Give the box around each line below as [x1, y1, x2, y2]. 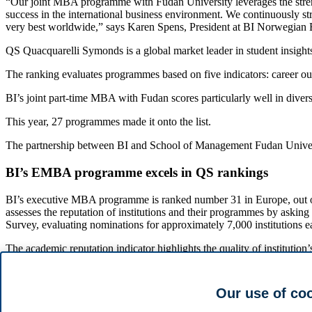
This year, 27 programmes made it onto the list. [6, 116, 211, 128]
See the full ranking [6, 289, 94, 302]
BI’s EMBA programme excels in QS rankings [6, 164, 268, 180]
